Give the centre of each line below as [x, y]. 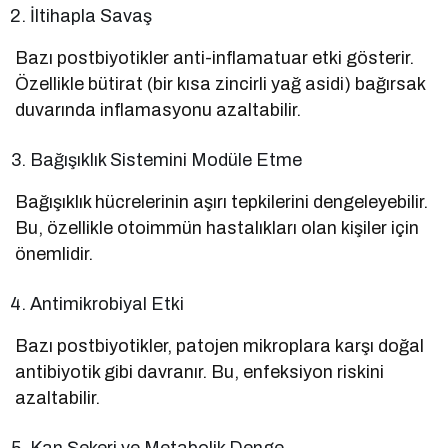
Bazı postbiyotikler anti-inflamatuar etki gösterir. [215, 58]
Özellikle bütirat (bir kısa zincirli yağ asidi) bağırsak [220, 84]
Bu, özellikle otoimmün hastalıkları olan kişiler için [217, 228]
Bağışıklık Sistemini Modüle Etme [166, 160]
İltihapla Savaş [91, 16]
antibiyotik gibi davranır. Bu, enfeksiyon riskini [200, 372]
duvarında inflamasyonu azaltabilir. [158, 110]
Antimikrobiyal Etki [107, 304]
